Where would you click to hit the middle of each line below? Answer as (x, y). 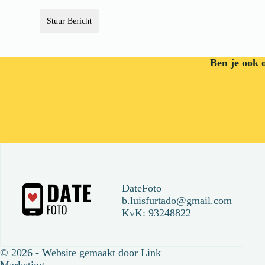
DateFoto (142, 188)
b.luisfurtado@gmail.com (177, 201)
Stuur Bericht (70, 21)
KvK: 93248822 (156, 213)
